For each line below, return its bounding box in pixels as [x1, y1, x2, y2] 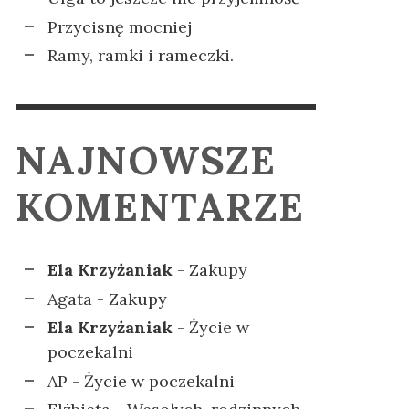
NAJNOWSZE [16, 135, 276, 185]
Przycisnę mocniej [47, 16, 192, 37]
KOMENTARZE [16, 182, 304, 232]
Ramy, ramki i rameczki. [47, 45, 234, 66]
